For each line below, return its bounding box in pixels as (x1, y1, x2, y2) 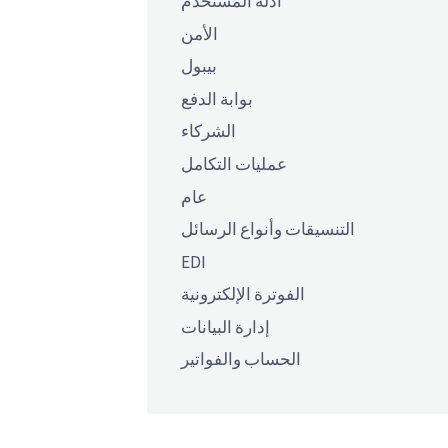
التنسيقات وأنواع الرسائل (180, 218, 355, 241)
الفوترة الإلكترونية (180, 283, 305, 306)
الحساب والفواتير (180, 348, 301, 371)
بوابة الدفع (180, 87, 253, 110)
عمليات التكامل (180, 153, 287, 176)
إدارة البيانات (180, 315, 270, 338)
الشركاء (180, 120, 236, 143)
